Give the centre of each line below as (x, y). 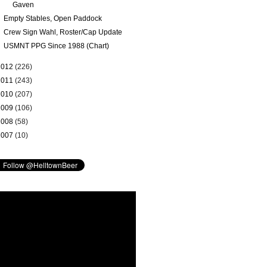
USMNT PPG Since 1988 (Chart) (56, 46)
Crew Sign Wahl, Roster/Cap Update (63, 32)
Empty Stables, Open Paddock (52, 18)
